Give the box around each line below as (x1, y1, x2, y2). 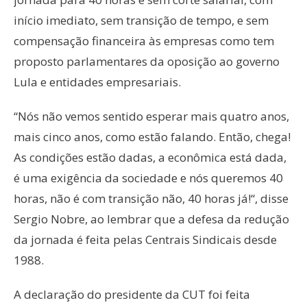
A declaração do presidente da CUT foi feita (14, 286, 250, 303)
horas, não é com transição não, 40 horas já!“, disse (14, 191, 288, 207)
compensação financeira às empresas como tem (14, 33, 274, 49)
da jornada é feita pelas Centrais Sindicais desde (14, 232, 277, 248)
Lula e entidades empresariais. (14, 74, 181, 90)
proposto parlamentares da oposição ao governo (14, 53, 280, 70)
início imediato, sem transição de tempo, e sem (14, 12, 269, 29)
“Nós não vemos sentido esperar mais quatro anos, (14, 108, 289, 125)
